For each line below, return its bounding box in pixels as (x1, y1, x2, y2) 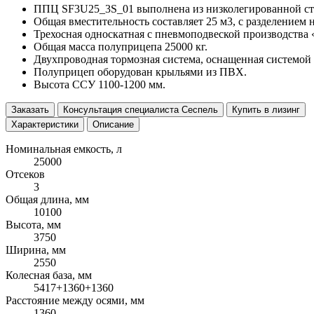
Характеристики (11, 118, 78, 130)
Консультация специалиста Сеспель (63, 104, 218, 115)
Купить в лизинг (232, 104, 300, 115)
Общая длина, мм (6, 193, 89, 205)
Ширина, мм (6, 243, 66, 256)
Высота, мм (6, 218, 61, 231)
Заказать (11, 104, 49, 115)
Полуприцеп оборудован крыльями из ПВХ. (34, 65, 247, 78)
